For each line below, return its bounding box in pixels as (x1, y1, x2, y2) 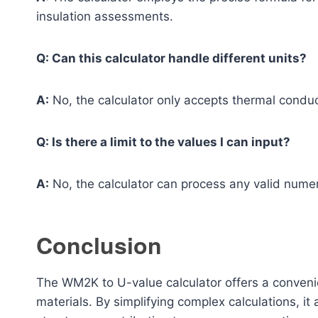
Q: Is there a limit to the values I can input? (36, 134, 290, 149)
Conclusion (36, 228, 162, 261)
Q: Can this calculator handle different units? (36, 50, 307, 65)
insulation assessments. (36, 9, 173, 23)
